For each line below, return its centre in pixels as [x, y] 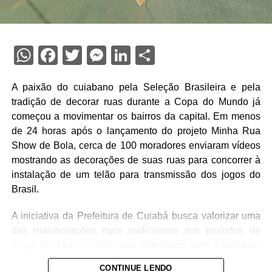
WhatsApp [77, 55]
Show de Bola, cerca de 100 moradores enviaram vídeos [136, 145]
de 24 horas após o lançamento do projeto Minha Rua [136, 131]
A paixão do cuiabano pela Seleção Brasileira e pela [136, 87]
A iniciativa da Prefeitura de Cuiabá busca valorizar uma [136, 216]
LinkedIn [166, 55]
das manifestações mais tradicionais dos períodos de [136, 230]
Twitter [111, 55]
